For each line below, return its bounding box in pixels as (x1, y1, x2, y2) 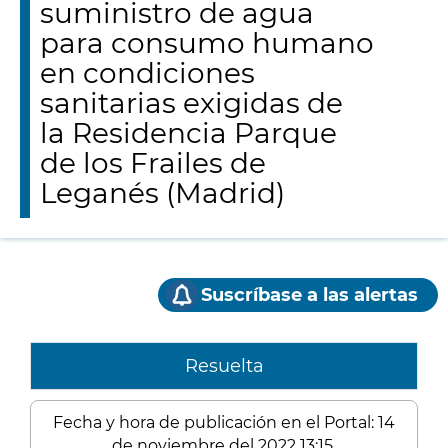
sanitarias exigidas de (40, 86, 343, 120)
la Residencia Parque (40, 116, 337, 150)
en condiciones (40, 56, 255, 90)
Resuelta (184, 355, 264, 377)
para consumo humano (40, 26, 374, 60)
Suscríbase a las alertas (201, 284, 418, 306)
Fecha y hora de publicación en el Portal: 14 (53, 413, 395, 432)
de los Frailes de (40, 146, 266, 180)
